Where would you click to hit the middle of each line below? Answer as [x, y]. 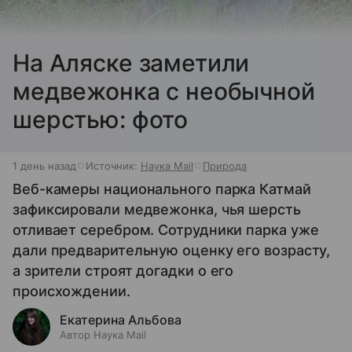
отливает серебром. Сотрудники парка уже [166, 229]
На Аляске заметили [131, 62]
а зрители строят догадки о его [123, 270]
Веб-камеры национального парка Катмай [162, 189]
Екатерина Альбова [121, 319]
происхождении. [71, 291]
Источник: [113, 165]
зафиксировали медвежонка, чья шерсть [157, 209]
